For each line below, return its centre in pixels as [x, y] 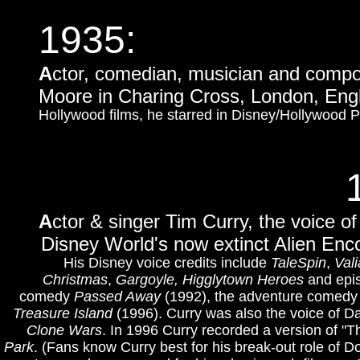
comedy [47, 297]
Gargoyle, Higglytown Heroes [211, 280]
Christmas [75, 280]
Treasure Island [62, 313]
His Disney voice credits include [167, 263]
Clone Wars [64, 330]
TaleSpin [299, 263]
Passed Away [119, 297]
